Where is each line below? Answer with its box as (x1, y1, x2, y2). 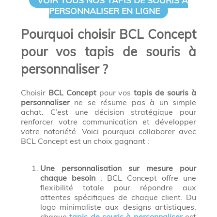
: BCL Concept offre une (95, 173, 197, 183)
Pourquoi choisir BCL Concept (20, 26, 197, 43)
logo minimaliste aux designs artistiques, (40, 202, 197, 212)
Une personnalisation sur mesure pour (40, 163, 197, 173)
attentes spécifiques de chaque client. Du (40, 192, 197, 202)
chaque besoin (40, 173, 95, 183)
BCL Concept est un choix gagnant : (20, 136, 149, 146)
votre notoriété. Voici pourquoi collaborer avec (20, 126, 197, 137)
